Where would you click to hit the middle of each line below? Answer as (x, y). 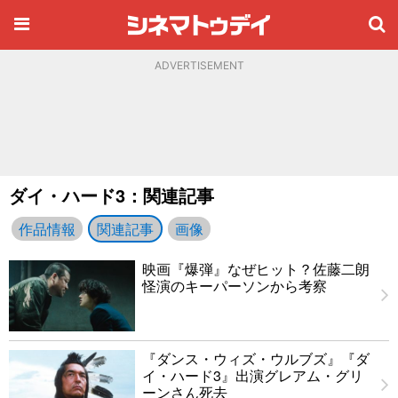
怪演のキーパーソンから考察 (235, 286)
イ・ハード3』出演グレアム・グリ (253, 375)
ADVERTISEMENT (199, 65)
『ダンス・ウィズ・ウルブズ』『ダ (256, 358)
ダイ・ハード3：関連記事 (111, 195)
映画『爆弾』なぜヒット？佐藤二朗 (256, 269)
